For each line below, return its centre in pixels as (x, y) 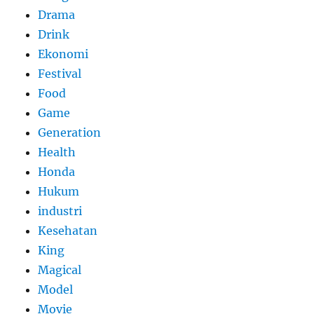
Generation (70, 132)
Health (57, 152)
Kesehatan (68, 230)
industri (60, 211)
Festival (60, 73)
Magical (60, 269)
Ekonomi (63, 54)
